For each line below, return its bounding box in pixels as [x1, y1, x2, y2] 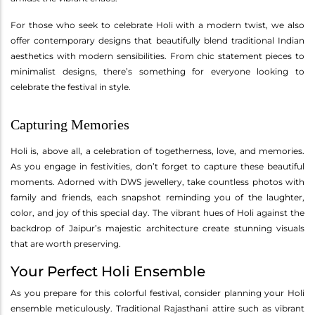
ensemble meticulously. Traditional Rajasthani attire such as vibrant [11, 302, 304, 314]
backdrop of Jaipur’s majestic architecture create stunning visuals [11, 222, 304, 233]
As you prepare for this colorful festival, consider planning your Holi [11, 287, 304, 298]
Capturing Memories [11, 116, 129, 132]
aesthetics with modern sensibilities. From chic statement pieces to [11, 50, 304, 61]
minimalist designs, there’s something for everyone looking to [11, 65, 304, 77]
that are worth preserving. [11, 238, 121, 249]
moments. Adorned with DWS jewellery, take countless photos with [11, 176, 304, 187]
